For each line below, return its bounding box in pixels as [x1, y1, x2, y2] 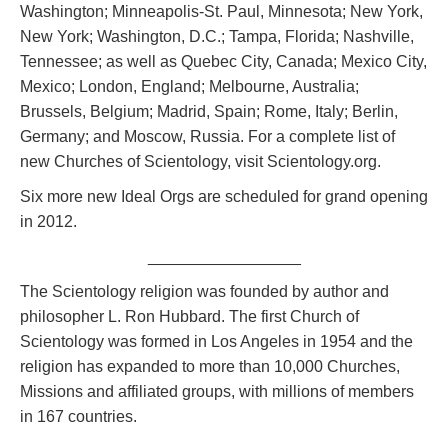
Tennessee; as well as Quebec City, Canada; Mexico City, [20, 52, 427, 70]
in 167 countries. [20, 407, 137, 425]
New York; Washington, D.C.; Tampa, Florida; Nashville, [20, 27, 414, 45]
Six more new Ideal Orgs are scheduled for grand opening [20, 187, 428, 205]
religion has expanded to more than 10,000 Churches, [20, 357, 400, 375]
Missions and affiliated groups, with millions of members [20, 382, 414, 400]
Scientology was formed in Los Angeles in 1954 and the [20, 332, 413, 350]
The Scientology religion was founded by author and [20, 282, 389, 300]
